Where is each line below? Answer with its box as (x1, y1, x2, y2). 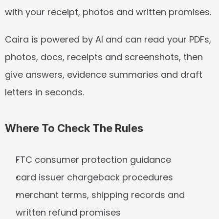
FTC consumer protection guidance (16, 153, 171, 166)
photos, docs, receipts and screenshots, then (5, 51, 203, 63)
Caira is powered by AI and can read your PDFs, (5, 33, 211, 45)
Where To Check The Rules (5, 122, 143, 134)
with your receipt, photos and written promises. (5, 6, 211, 18)
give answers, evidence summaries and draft (5, 68, 202, 81)
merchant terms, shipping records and (16, 189, 185, 201)
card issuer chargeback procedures (16, 171, 173, 183)
